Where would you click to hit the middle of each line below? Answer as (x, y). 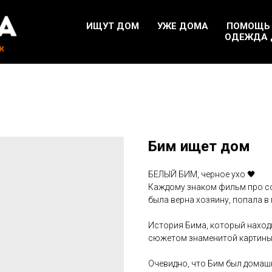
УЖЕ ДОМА (183, 26)
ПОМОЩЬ (248, 26)
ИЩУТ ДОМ (113, 26)
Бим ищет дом (199, 146)
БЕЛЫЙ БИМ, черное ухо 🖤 (202, 174)
